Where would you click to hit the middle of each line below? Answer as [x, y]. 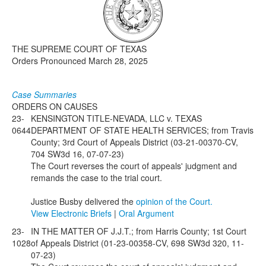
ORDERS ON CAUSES [55, 106]
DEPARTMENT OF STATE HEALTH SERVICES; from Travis [142, 130]
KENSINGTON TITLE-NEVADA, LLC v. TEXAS [116, 118]
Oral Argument [146, 213]
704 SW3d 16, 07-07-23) [77, 154]
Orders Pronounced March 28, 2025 [80, 61]
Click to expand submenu [110, 20]
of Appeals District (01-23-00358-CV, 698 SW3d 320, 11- [137, 243]
